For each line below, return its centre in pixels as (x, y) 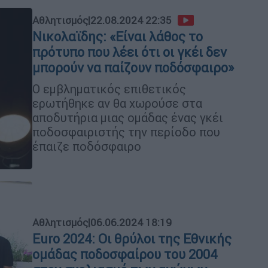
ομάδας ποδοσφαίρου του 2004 (125, 254)
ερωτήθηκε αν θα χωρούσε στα (117, 103)
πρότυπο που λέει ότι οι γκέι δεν (130, 52)
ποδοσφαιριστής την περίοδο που (126, 132)
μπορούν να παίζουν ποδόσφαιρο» (133, 68)
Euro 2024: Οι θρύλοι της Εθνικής (132, 239)
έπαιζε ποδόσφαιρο (88, 146)
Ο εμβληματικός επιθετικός (109, 89)
